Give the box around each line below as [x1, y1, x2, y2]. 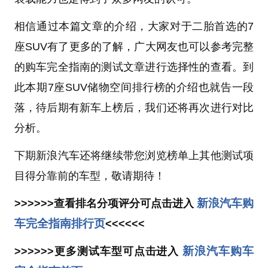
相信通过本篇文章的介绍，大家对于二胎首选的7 [14, 20, 254, 32]
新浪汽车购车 [182, 244, 254, 257]
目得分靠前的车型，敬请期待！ [14, 169, 165, 182]
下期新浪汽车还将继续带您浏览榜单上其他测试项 [14, 149, 254, 162]
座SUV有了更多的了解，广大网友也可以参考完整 [14, 40, 254, 53]
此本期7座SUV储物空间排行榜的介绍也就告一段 [14, 81, 254, 93]
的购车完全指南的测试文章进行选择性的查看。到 [14, 60, 254, 73]
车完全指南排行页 [14, 217, 105, 230]
